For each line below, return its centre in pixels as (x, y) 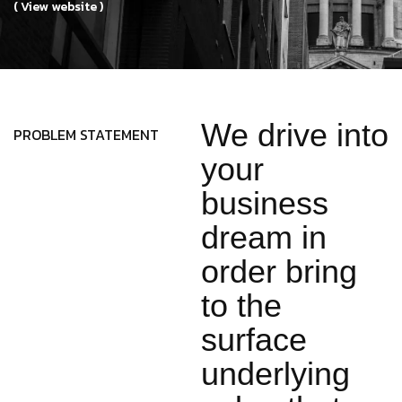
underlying (275, 373)
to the (241, 305)
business (265, 203)
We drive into (295, 135)
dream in (264, 237)
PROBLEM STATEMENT (86, 134)
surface (254, 339)
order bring (279, 271)
